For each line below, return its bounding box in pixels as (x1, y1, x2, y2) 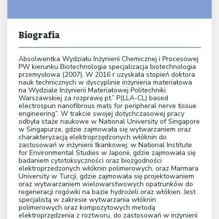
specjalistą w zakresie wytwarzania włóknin (18, 195, 156, 204)
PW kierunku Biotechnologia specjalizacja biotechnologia (18, 62, 196, 71)
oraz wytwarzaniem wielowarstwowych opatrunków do (18, 179, 193, 189)
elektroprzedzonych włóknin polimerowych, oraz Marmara (18, 163, 198, 173)
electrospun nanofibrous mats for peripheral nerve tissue (18, 101, 197, 110)
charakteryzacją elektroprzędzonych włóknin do (18, 132, 167, 142)
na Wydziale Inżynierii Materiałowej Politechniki (18, 85, 166, 95)
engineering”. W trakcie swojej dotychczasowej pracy (18, 109, 184, 118)
